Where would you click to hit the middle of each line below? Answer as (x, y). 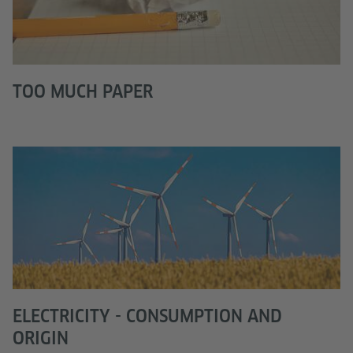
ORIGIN (41, 338)
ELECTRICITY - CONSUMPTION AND (147, 316)
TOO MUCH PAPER (83, 92)
